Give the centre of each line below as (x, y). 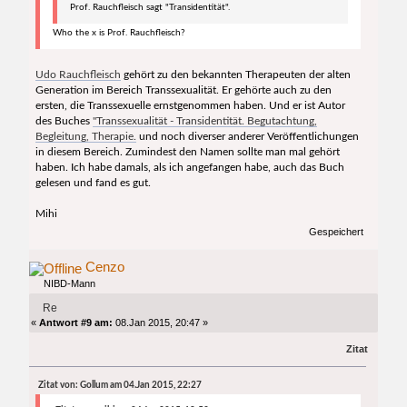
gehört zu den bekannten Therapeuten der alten (235, 75)
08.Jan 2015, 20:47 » (161, 322)
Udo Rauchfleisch (78, 75)
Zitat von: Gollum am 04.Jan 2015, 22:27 (119, 386)
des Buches (64, 121)
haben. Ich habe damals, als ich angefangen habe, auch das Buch (189, 168)
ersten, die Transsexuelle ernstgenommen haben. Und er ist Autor (190, 106)
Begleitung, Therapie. (85, 137)
